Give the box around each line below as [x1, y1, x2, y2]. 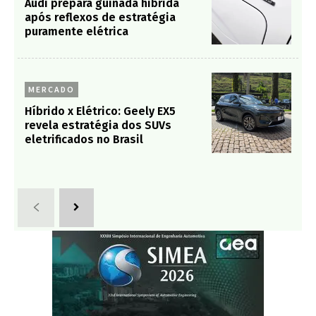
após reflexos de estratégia [25, 10, 176, 24]
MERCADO [28, 84, 75, 95]
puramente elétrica [25, 24, 128, 38]
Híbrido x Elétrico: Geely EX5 [25, 104, 176, 119]
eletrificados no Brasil [25, 133, 143, 147]
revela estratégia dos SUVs [25, 119, 171, 133]
